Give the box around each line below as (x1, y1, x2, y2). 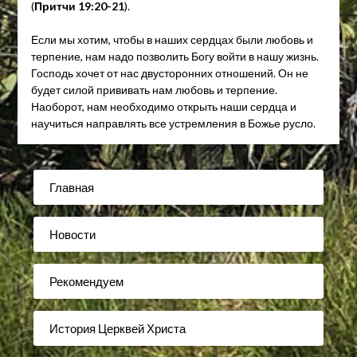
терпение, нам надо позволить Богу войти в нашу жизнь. (30, 49, 319, 64)
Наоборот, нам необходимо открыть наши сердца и (30, 100, 296, 114)
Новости (49, 226, 96, 241)
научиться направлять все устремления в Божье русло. (30, 116, 316, 131)
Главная (49, 179, 95, 194)
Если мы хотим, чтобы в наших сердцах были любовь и (30, 33, 313, 47)
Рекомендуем (49, 273, 124, 288)
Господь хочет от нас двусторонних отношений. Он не (30, 66, 308, 80)
